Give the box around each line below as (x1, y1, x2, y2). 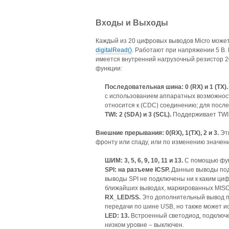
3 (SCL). (147, 111, 173, 119)
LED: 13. (105, 212, 129, 220)
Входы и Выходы (96, 18, 168, 28)
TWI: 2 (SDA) (105, 111, 143, 119)
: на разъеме (114, 166, 155, 174)
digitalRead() (96, 47, 132, 54)
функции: (96, 65, 122, 73)
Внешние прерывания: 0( (96, 129, 171, 137)
